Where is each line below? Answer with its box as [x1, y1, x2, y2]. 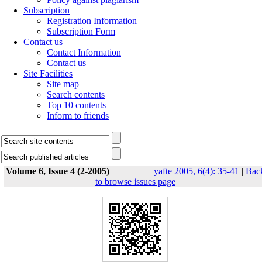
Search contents [47, 89, 105, 99]
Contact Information [47, 47, 121, 57]
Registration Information [47, 16, 137, 26]
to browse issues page [95, 177, 175, 187]
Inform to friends [47, 111, 109, 120]
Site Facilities [23, 68, 73, 78]
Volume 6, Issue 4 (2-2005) [5, 166, 109, 176]
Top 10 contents [47, 100, 106, 110]
